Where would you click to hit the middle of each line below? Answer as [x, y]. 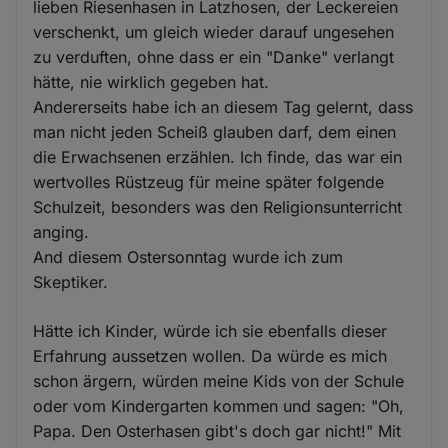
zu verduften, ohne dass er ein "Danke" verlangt [214, 56]
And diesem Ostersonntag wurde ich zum [188, 256]
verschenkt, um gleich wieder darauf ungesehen [214, 31]
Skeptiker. [71, 281]
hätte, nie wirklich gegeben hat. [151, 81]
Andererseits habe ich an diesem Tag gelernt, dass [223, 106]
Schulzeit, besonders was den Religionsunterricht [218, 206]
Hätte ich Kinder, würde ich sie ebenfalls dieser [210, 330]
